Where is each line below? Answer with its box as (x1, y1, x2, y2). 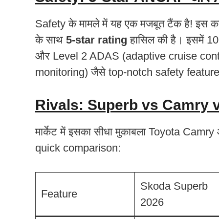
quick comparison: (35, 141, 121, 154)
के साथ (35, 33, 66, 46)
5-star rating (66, 33, 127, 46)
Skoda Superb (140, 179, 208, 192)
